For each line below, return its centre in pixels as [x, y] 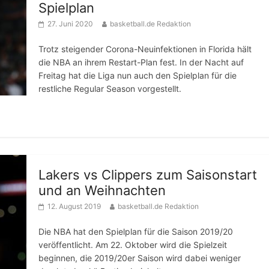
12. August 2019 [74, 206]
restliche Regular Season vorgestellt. [110, 89]
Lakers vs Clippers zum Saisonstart [148, 175]
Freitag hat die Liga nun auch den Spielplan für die [138, 75]
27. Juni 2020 [70, 24]
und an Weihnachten [102, 190]
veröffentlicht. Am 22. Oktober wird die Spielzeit [133, 245]
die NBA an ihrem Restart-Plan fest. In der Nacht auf [141, 62]
